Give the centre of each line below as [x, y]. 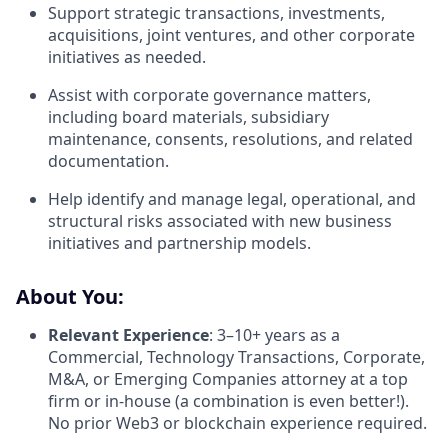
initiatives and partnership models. [179, 242]
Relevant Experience [128, 334]
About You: [70, 296]
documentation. [108, 160]
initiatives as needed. [127, 56]
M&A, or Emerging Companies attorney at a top [228, 378]
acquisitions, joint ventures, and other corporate [231, 34]
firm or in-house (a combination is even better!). [228, 400]
